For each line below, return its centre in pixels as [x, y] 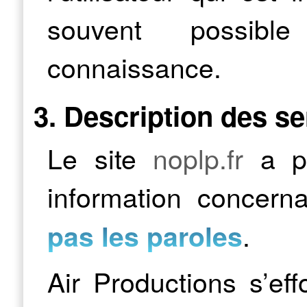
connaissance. [134, 67]
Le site [100, 158]
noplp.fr [198, 158]
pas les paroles [145, 236]
